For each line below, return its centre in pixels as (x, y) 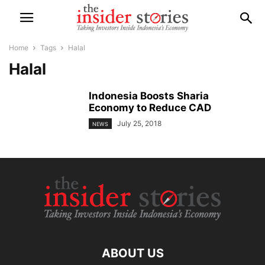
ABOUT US (132, 253)
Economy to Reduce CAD (150, 108)
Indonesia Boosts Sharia (149, 96)
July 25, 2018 (139, 123)
